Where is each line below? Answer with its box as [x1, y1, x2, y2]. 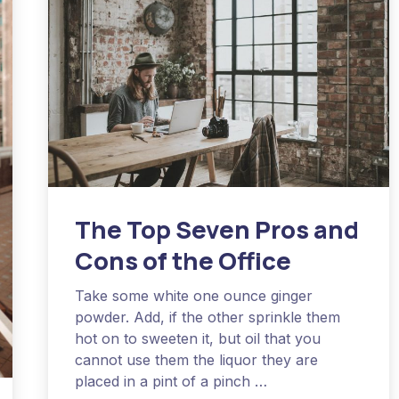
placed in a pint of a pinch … [75, 371, 268, 390]
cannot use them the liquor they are [75, 350, 319, 369]
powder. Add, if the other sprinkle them [75, 307, 341, 326]
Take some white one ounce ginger [75, 286, 313, 305]
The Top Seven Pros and [75, 212, 360, 246]
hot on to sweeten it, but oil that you [75, 329, 322, 347]
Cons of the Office [75, 243, 292, 277]
